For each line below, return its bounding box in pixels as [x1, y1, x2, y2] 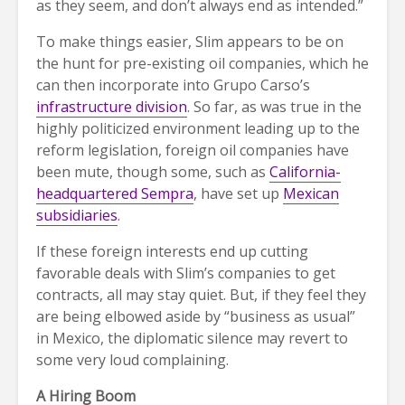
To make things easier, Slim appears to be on [36, 31, 344, 52]
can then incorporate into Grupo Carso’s [36, 74, 310, 95]
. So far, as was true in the [187, 96, 362, 117]
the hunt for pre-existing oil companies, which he [36, 52, 369, 73]
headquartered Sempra [36, 183, 193, 203]
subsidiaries [36, 204, 118, 225]
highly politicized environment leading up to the [36, 118, 360, 138]
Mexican [283, 183, 339, 203]
